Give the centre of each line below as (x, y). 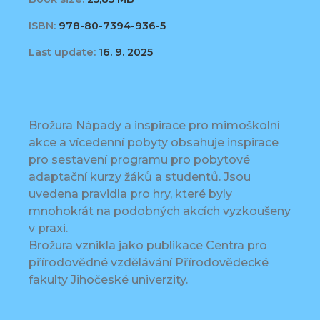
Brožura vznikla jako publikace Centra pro (148, 246)
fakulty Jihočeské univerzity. (108, 280)
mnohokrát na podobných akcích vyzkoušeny (160, 211)
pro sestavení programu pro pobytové (139, 160)
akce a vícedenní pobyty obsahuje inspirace (154, 143)
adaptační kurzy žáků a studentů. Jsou (140, 177)
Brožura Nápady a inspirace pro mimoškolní (154, 126)
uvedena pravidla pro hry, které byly (130, 194)
